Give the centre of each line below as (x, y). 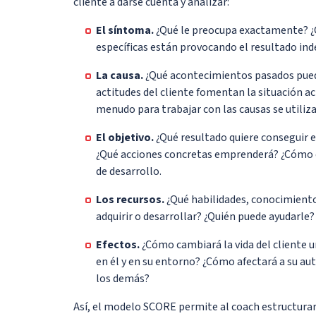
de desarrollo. (129, 171)
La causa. (120, 75)
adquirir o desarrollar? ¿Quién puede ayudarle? (205, 216)
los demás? (123, 278)
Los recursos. (130, 199)
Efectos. (118, 244)
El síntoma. (125, 30)
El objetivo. (125, 137)
